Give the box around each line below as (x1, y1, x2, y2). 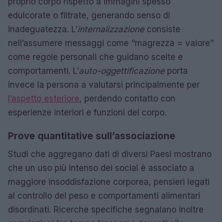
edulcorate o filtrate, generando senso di (8, 10, 170, 20)
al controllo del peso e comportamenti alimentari (8, 191, 200, 201)
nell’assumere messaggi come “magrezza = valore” (8, 38, 214, 48)
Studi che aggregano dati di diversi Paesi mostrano (8, 149, 212, 159)
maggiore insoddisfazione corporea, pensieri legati (8, 177, 210, 187)
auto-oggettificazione (79, 66, 165, 76)
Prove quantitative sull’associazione (8, 130, 175, 142)
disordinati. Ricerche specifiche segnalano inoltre (8, 205, 204, 215)
